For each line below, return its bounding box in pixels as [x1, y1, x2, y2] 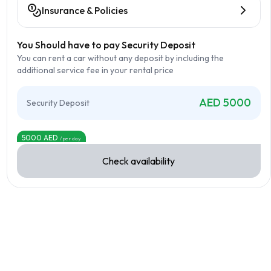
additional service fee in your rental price [16, 65, 174, 76]
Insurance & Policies [41, 4, 128, 16]
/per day [59, 135, 81, 142]
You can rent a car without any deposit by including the [16, 53, 224, 64]
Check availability [102, 155, 175, 167]
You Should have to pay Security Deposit [16, 39, 195, 51]
